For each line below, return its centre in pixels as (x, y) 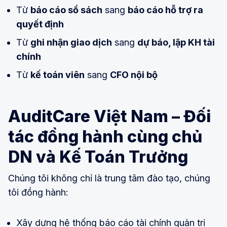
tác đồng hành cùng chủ (105, 136)
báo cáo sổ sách (66, 10)
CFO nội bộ (134, 74)
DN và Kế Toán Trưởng (98, 157)
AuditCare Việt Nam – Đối (109, 116)
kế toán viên (58, 74)
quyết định (40, 24)
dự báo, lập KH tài (176, 42)
